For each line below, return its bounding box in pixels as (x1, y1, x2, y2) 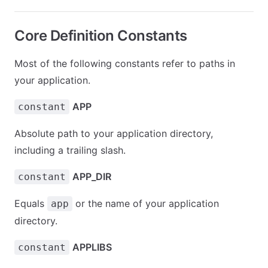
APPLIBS (72, 241, 112, 253)
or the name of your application (72, 197, 219, 209)
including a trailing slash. (14, 144, 126, 156)
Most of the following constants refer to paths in (14, 57, 235, 69)
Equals (14, 197, 47, 209)
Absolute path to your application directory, (14, 127, 213, 139)
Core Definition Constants (14, 27, 187, 44)
